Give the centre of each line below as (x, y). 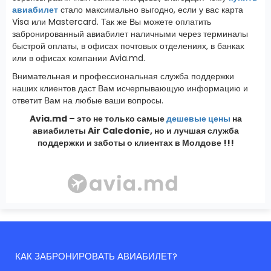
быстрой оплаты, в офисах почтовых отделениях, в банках (128, 46)
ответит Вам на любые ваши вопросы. (88, 100)
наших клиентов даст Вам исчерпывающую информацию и (130, 88)
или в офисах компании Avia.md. (79, 58)
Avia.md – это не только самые (98, 118)
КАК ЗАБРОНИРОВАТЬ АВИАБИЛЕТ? (96, 256)
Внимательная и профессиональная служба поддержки (123, 76)
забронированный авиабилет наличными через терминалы (130, 34)
